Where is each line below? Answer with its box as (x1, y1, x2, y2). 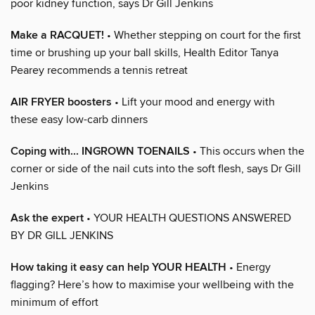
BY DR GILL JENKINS (11, 228, 113, 243)
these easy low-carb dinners (11, 112, 148, 127)
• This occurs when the (190, 143, 304, 158)
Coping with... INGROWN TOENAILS (11, 143, 190, 159)
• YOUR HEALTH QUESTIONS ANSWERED (84, 210, 291, 225)
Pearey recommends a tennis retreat (11, 63, 188, 77)
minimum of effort (11, 295, 98, 309)
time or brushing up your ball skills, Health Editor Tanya (11, 45, 278, 60)
